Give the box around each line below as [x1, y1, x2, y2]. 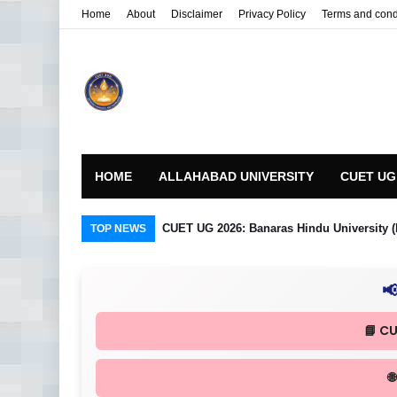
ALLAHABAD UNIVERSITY [159, 169, 314, 183]
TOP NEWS [90, 222, 146, 235]
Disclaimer [171, 8, 222, 20]
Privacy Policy [238, 8, 306, 20]
